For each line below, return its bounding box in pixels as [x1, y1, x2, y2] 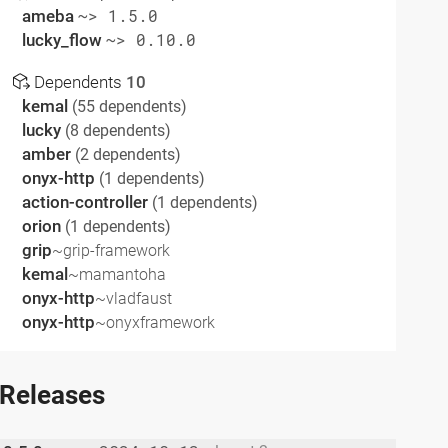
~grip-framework [51, 240, 170, 260]
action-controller [21, 191, 152, 212]
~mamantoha [67, 264, 166, 284]
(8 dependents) [64, 121, 171, 140]
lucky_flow [21, 30, 106, 51]
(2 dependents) [74, 145, 181, 164]
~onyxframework [94, 312, 215, 332]
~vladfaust [94, 288, 172, 308]
